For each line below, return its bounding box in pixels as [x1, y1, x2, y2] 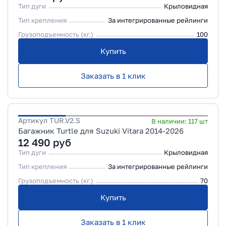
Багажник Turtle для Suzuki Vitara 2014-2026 [18, 126, 184, 135]
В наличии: [151, 117, 188, 125]
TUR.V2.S [49, 116, 80, 125]
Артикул [18, 116, 49, 125]
